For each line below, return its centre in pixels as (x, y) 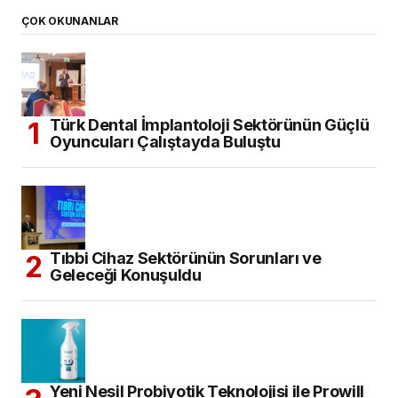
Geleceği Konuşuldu (126, 275)
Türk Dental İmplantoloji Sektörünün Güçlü (210, 125)
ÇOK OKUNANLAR (70, 21)
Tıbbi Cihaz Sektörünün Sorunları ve (186, 259)
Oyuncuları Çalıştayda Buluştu (165, 142)
